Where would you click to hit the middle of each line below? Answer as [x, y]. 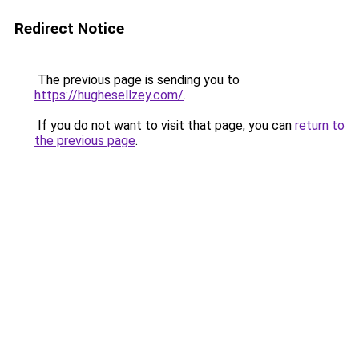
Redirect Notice [69, 28]
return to [320, 125]
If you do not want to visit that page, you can [165, 125]
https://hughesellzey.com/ [109, 95]
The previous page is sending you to [137, 80]
